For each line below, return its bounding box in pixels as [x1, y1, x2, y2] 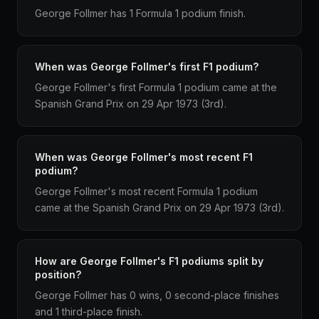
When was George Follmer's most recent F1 [35, 151, 253, 163]
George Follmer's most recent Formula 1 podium [35, 185, 258, 197]
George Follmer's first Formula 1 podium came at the [35, 81, 277, 93]
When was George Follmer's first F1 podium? [35, 61, 258, 73]
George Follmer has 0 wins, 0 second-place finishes [35, 289, 279, 301]
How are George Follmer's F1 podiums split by [35, 255, 263, 267]
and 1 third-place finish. [35, 305, 142, 318]
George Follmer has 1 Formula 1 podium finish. [35, 7, 246, 19]
